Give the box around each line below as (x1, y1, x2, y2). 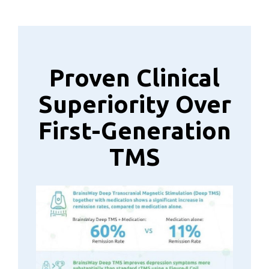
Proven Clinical (49, 64, 220, 91)
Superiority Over (38, 90, 231, 118)
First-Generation (38, 116, 231, 144)
